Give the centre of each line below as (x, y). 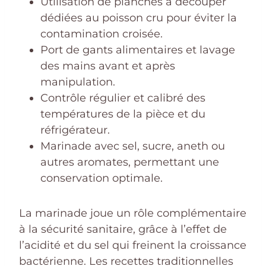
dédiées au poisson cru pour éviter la (139, 18)
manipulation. (78, 82)
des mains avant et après (108, 66)
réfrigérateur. (75, 130)
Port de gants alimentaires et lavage (138, 50)
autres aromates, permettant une (130, 162)
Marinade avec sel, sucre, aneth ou (133, 146)
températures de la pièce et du (123, 114)
